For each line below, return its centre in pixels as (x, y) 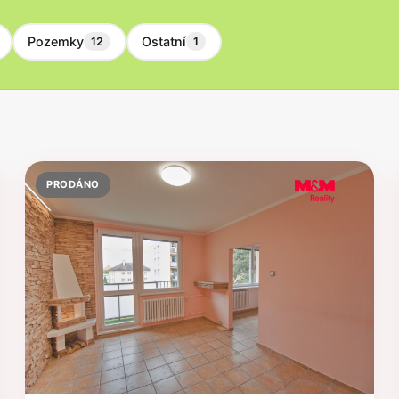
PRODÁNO (73, 184)
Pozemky (56, 42)
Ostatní (164, 42)
